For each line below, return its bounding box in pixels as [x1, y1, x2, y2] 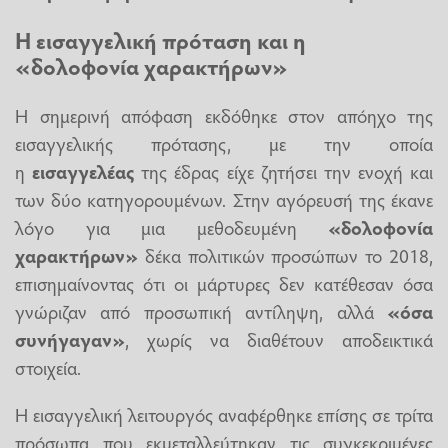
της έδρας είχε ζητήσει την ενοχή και [141, 158, 433, 185]
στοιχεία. [15, 354, 81, 381]
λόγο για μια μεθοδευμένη [15, 214, 328, 241]
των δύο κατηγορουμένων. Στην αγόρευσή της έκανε [15, 186, 433, 213]
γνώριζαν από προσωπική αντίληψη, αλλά [15, 298, 387, 325]
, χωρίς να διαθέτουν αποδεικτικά [125, 326, 433, 353]
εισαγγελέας [32, 158, 142, 185]
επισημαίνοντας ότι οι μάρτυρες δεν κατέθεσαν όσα [15, 270, 433, 297]
